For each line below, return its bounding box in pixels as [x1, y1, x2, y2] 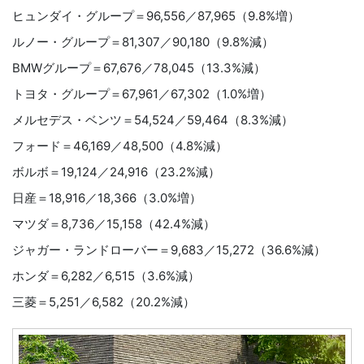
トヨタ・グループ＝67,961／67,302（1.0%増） [12, 86, 271, 102]
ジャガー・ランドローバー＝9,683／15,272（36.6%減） [12, 242, 326, 258]
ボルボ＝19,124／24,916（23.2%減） [12, 164, 220, 180]
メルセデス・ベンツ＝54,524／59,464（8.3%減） [12, 112, 293, 128]
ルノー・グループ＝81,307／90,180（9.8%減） [12, 34, 274, 50]
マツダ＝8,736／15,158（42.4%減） [12, 216, 215, 232]
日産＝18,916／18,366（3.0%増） [12, 190, 201, 206]
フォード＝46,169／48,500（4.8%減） [12, 138, 227, 154]
